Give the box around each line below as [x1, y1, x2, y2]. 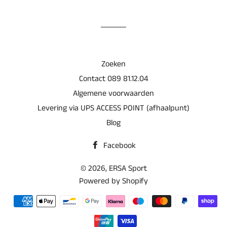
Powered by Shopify [79, 175, 148, 187]
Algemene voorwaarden [73, 87, 154, 99]
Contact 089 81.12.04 [79, 72, 148, 85]
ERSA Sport [108, 162, 147, 174]
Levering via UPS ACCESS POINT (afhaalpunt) [37, 102, 190, 114]
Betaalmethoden [113, 195, 170, 207]
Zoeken [101, 58, 126, 70]
